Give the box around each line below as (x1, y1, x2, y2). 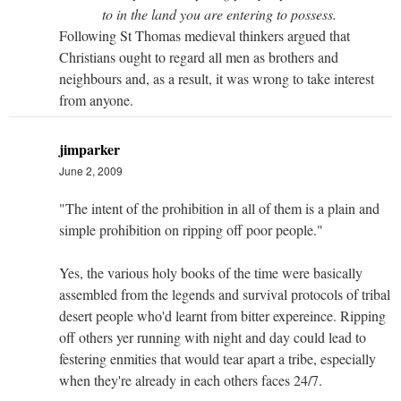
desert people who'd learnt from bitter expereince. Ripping (59, 305, 386, 325)
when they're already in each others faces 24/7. (59, 370, 322, 389)
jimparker (59, 138, 120, 159)
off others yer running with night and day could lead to (59, 327, 366, 346)
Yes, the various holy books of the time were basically (59, 262, 363, 282)
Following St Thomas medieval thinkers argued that (59, 25, 350, 45)
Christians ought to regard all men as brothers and (59, 47, 338, 66)
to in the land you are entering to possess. (102, 4, 337, 23)
